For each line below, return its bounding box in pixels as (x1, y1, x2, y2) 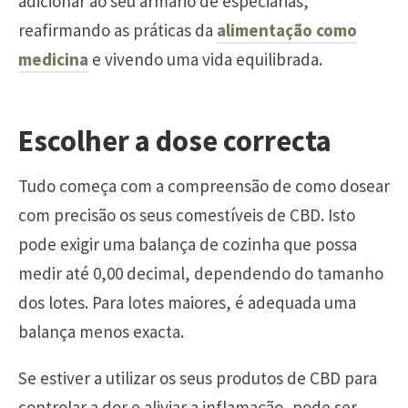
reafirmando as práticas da (18, 18, 217, 41)
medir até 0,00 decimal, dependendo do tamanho (18, 262, 383, 285)
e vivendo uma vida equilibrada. (88, 47, 322, 70)
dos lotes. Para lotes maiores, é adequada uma (18, 291, 356, 314)
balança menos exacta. (18, 321, 184, 343)
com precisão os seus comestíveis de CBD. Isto (18, 204, 355, 227)
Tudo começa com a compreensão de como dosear (18, 175, 390, 198)
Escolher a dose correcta (18, 122, 331, 160)
